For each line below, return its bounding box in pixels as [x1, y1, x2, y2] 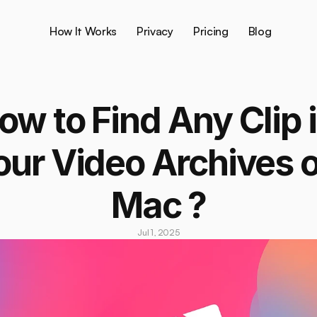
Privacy [137, 23, 173, 38]
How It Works [49, 23, 117, 38]
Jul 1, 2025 [137, 227, 180, 238]
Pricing [192, 23, 229, 38]
